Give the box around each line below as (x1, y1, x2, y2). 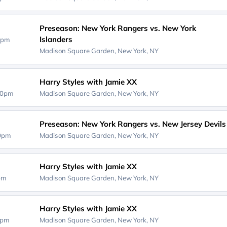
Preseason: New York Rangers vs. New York (39, 23, 196, 33)
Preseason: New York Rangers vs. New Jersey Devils (39, 119, 226, 129)
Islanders (39, 34, 72, 44)
